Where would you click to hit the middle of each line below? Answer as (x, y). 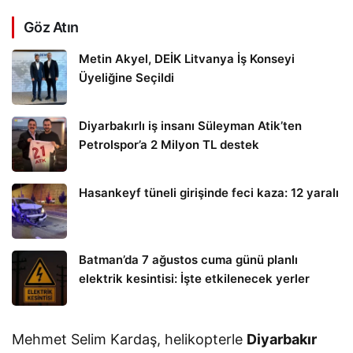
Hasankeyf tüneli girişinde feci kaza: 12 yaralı (209, 193)
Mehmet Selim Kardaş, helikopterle (130, 340)
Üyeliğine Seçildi (126, 78)
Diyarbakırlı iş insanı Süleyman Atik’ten (190, 126)
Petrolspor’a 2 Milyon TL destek (169, 145)
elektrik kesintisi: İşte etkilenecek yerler (194, 279)
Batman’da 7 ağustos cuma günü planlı (188, 260)
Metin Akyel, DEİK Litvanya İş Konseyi (187, 59)
